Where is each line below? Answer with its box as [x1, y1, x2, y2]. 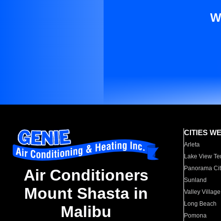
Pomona [184, 212, 207, 219]
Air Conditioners [23, 166, 148, 184]
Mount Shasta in [24, 184, 148, 203]
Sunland [184, 177, 207, 184]
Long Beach [184, 200, 217, 207]
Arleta [184, 141, 200, 148]
